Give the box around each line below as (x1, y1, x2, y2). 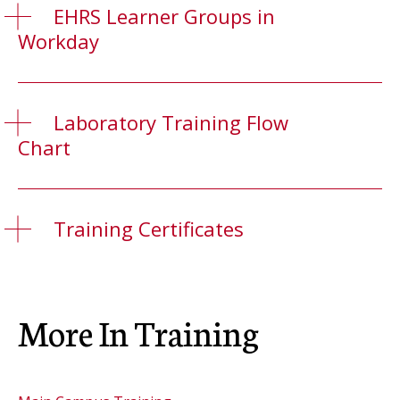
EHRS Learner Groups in (54, 3, 275, 29)
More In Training (18, 308, 259, 355)
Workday (18, 28, 99, 54)
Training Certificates (54, 215, 244, 242)
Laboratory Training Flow (54, 109, 288, 136)
